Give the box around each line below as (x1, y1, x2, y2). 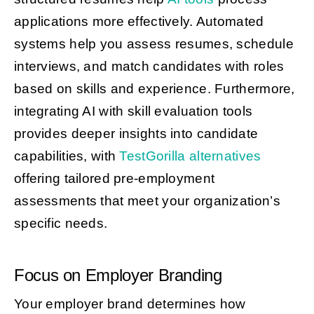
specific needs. (13, 216, 108, 231)
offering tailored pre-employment (13, 171, 215, 186)
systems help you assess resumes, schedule (13, 36, 294, 52)
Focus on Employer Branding (13, 266, 222, 285)
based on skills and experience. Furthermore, (13, 81, 295, 97)
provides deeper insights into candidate (13, 126, 259, 142)
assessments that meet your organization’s (13, 193, 280, 209)
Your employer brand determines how (13, 296, 246, 312)
